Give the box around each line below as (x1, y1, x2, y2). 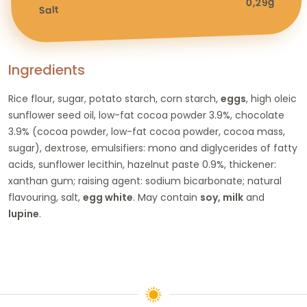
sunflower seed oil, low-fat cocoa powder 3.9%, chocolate (8, 108, 284, 122)
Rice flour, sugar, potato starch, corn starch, (8, 91, 221, 106)
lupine (8, 206, 39, 221)
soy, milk (200, 190, 243, 204)
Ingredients (8, 60, 85, 79)
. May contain (133, 190, 200, 204)
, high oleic (246, 91, 297, 106)
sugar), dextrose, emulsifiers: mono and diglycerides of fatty (8, 140, 297, 155)
